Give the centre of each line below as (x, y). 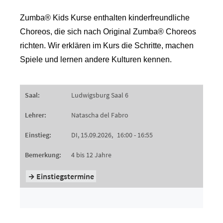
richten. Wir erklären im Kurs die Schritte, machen (107, 46)
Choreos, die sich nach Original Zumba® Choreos (108, 32)
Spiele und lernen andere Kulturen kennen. (96, 59)
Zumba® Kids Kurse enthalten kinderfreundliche (105, 18)
